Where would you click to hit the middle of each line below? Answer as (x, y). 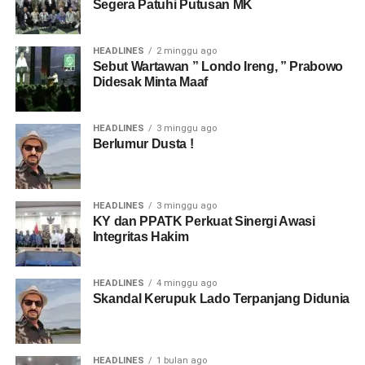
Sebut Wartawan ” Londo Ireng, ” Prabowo (218, 67)
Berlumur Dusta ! (143, 144)
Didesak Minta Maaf (150, 82)
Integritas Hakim (141, 237)
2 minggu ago (186, 51)
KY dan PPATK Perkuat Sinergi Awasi (204, 222)
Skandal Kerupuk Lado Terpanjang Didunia (221, 299)
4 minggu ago (186, 284)
